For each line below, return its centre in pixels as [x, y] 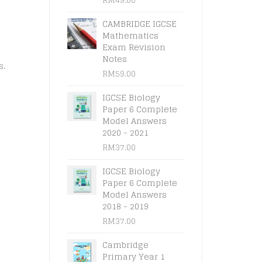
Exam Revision [134, 47]
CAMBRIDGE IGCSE [139, 24]
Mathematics [130, 35]
